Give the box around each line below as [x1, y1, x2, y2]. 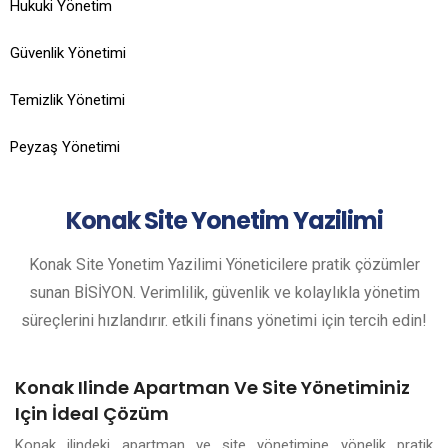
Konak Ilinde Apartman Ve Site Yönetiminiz [15, 375, 410, 400]
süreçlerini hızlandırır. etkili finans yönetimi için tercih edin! [21, 311, 427, 330]
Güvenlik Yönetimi [10, 44, 126, 62]
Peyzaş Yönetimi [10, 138, 120, 156]
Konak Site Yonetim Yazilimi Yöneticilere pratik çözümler [28, 255, 420, 274]
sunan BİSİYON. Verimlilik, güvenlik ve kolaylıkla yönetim [28, 283, 420, 302]
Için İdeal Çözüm [15, 401, 169, 426]
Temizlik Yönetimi [10, 91, 125, 109]
